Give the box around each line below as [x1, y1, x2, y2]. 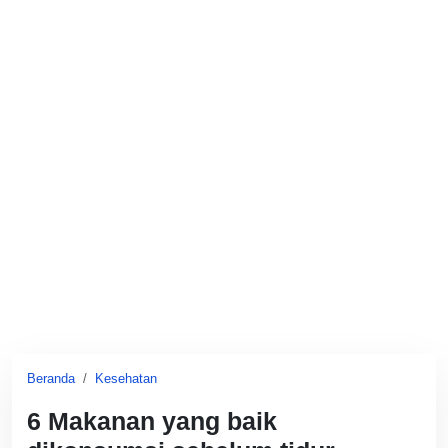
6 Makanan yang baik [27, 407, 277, 436]
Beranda [27, 371, 75, 386]
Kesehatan [95, 371, 157, 386]
